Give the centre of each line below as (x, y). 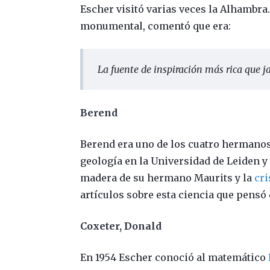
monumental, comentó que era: (156, 26)
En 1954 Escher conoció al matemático (174, 257)
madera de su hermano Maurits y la (168, 177)
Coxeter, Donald (121, 226)
